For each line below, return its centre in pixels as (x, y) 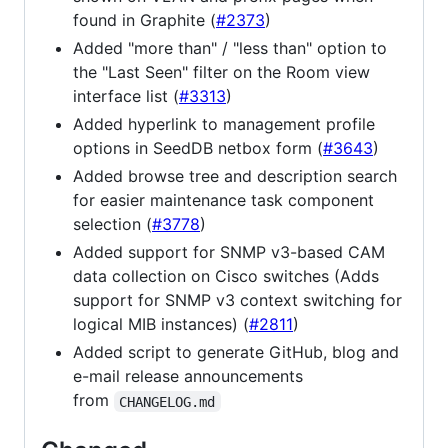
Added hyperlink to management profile (224, 124)
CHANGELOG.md (167, 401)
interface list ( (126, 96)
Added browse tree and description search (235, 176)
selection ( (112, 224)
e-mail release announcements (188, 376)
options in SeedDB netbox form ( (198, 148)
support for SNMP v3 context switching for (237, 300)
